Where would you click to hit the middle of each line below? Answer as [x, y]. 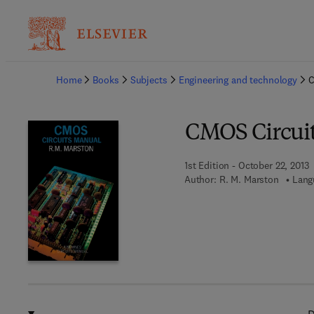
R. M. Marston [249, 179]
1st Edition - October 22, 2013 [246, 165]
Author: [200, 179]
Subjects [149, 80]
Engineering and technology [238, 80]
